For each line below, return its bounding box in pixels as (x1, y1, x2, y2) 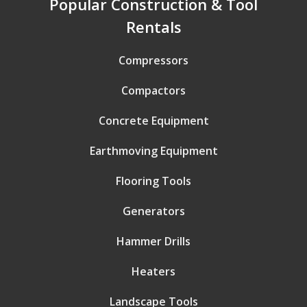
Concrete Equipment (98, 113, 209, 128)
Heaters (132, 264, 175, 279)
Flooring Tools (116, 173, 191, 188)
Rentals (125, 16, 182, 37)
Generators (122, 204, 185, 219)
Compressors (119, 53, 188, 68)
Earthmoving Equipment (89, 143, 218, 158)
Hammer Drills (116, 234, 191, 249)
